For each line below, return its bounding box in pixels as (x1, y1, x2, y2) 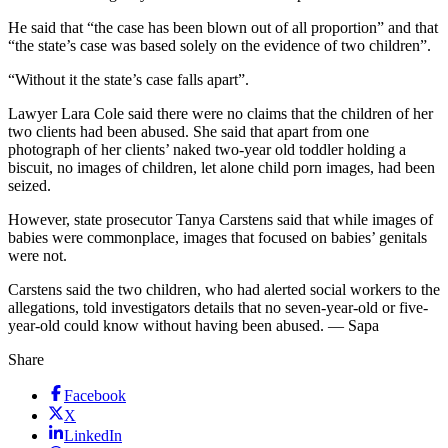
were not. (8, 247, 67, 265)
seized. (8, 177, 51, 195)
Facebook (64, 387, 126, 405)
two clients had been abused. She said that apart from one (8, 123, 369, 141)
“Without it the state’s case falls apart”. (8, 71, 249, 89)
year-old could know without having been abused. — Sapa (8, 317, 379, 335)
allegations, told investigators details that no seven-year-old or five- (8, 299, 428, 317)
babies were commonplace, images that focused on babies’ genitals (8, 229, 427, 247)
